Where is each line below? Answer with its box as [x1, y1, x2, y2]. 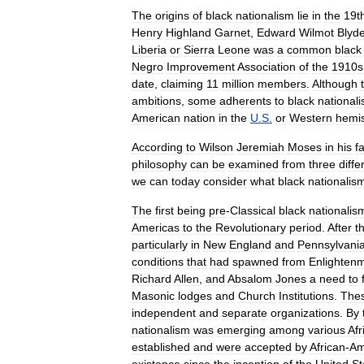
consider [203, 175, 247, 188]
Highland [166, 26, 211, 39]
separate [222, 306, 267, 319]
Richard [132, 272, 171, 285]
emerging [217, 323, 266, 336]
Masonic [132, 289, 175, 302]
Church [238, 289, 275, 302]
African [310, 340, 345, 353]
